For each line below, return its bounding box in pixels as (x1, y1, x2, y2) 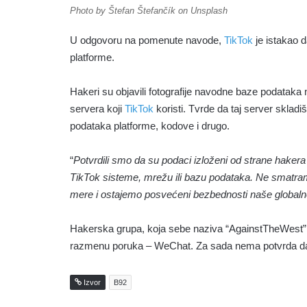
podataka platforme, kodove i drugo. (70, 119, 230, 132)
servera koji (70, 102, 122, 114)
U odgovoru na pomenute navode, (70, 34, 224, 46)
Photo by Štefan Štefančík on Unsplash (70, 5, 228, 16)
